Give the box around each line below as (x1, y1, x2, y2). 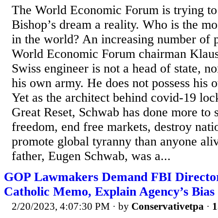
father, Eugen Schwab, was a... (12, 149, 171, 163)
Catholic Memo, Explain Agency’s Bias (4, 184, 215, 199)
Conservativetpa (131, 200, 204, 213)
